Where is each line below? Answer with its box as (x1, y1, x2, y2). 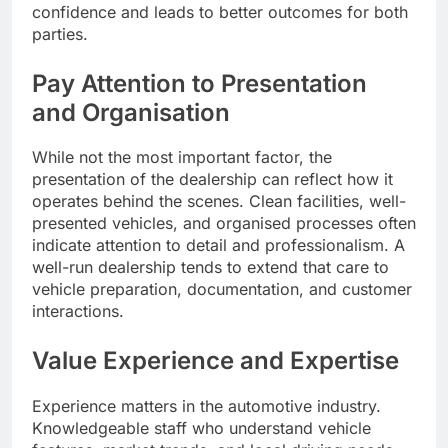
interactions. (32, 301, 124, 322)
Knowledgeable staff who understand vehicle (32, 418, 371, 439)
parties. (32, 23, 88, 44)
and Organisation (32, 97, 230, 127)
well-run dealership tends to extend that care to (32, 257, 389, 278)
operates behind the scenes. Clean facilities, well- (32, 191, 406, 212)
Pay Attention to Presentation (32, 68, 367, 98)
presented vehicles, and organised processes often (32, 213, 416, 234)
